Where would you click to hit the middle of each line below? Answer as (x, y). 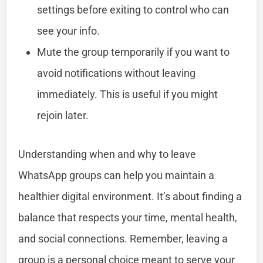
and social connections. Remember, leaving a (123, 238)
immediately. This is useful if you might (128, 94)
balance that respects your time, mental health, (128, 217)
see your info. (69, 31)
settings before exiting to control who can (133, 9)
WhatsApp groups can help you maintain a (117, 175)
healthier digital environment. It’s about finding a (130, 196)
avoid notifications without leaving (117, 73)
